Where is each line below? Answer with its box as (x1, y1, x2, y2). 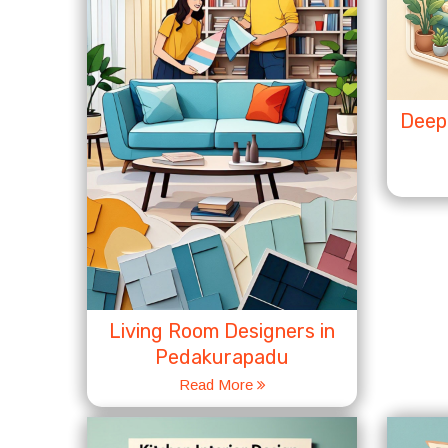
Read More (178, 376, 257, 393)
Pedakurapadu (155, 345, 289, 369)
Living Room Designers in (109, 319, 335, 343)
